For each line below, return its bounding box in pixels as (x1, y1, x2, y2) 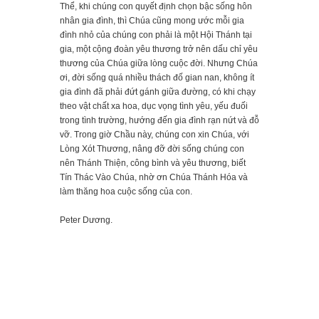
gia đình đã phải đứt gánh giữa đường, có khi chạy (60, 87, 256, 98)
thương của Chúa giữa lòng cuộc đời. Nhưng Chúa (60, 58, 258, 69)
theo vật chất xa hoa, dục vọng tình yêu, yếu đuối (60, 101, 248, 112)
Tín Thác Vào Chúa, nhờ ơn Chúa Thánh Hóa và (60, 172, 248, 183)
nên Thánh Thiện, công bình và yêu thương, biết (60, 158, 246, 169)
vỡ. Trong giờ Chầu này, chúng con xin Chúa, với (60, 130, 249, 140)
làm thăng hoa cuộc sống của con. (60, 187, 192, 197)
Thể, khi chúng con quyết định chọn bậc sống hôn (60, 1, 252, 12)
